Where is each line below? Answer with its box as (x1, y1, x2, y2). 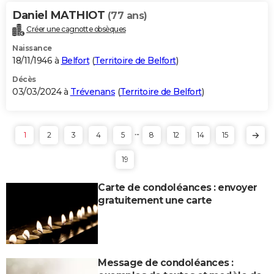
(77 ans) (107, 9, 147, 21)
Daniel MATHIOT (12, 8, 108, 22)
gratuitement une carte (98, 194, 212, 206)
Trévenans (70, 86, 115, 97)
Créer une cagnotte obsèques (26, 24, 126, 34)
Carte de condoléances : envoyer (98, 181, 257, 193)
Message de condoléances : (98, 256, 234, 268)
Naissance (12, 43, 52, 53)
